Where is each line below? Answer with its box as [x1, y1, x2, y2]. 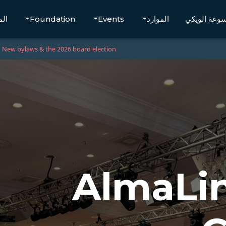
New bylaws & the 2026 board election [2, 44, 116, 54]
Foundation [30, 14, 76, 24]
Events [98, 14, 125, 24]
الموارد [147, 14, 169, 24]
